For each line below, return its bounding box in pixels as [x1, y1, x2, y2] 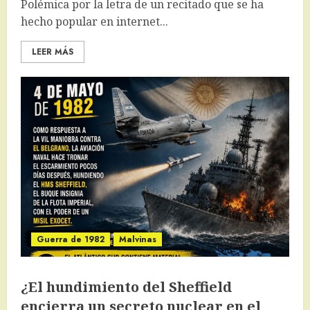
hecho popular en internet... [21, 14, 168, 30]
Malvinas [119, 233, 156, 246]
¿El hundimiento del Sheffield [21, 277, 232, 297]
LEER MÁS [32, 46, 73, 59]
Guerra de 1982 [37, 233, 104, 246]
